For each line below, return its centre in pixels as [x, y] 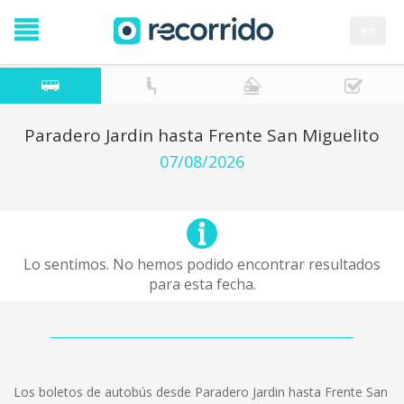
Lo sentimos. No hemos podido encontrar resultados [202, 264]
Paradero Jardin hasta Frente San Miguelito [202, 135]
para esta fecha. [202, 284]
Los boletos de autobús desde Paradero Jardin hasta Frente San [201, 392]
